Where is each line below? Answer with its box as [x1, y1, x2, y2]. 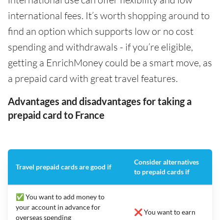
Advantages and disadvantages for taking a [8, 95, 192, 107]
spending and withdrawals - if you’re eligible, [8, 40, 193, 53]
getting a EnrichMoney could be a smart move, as [8, 56, 212, 69]
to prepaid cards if [134, 167, 190, 176]
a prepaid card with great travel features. [8, 72, 178, 84]
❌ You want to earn [134, 207, 195, 216]
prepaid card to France [8, 109, 105, 121]
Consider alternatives [134, 157, 199, 166]
